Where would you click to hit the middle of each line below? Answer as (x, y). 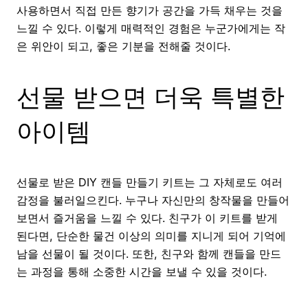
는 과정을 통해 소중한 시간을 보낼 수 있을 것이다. (142, 271)
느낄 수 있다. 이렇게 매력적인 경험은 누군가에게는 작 (151, 28)
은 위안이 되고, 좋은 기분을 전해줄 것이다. (123, 46)
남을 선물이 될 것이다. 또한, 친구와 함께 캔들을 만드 (149, 253)
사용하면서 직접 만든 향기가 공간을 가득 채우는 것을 (150, 10)
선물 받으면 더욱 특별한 (151, 97)
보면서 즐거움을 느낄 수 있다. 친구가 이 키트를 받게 (147, 218)
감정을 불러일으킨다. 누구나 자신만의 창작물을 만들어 (153, 200)
